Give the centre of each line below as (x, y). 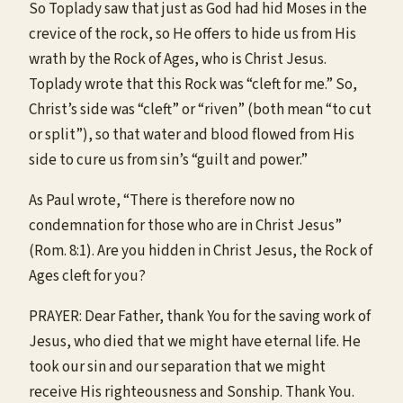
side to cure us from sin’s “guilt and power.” (168, 160)
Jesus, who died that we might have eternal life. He (195, 341)
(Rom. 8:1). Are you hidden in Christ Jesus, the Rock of (201, 251)
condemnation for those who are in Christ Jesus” (185, 225)
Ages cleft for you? (87, 276)
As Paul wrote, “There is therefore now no (162, 200)
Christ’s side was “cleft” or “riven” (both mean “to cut (200, 109)
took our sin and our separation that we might (177, 367)
